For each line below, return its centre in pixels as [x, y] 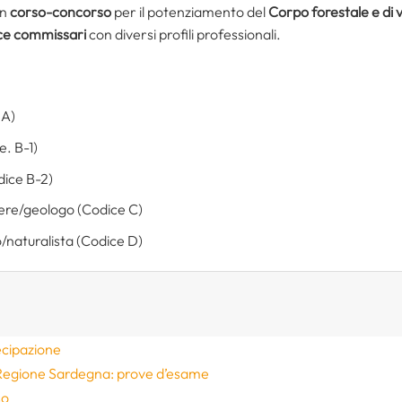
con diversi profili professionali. [184, 34]
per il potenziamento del [190, 11]
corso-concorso [61, 11]
